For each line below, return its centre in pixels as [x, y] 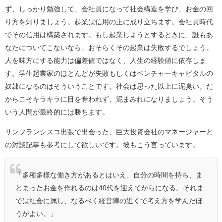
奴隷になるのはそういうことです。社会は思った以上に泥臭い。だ [109, 86]
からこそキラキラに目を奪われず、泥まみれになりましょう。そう [109, 99]
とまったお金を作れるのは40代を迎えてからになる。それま [110, 188]
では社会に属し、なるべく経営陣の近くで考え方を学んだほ [109, 201]
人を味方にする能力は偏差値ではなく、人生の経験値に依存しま [106, 61]
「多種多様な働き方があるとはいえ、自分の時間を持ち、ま [109, 175]
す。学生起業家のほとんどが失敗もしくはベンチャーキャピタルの [109, 74]
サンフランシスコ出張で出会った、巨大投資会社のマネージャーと [109, 132]
